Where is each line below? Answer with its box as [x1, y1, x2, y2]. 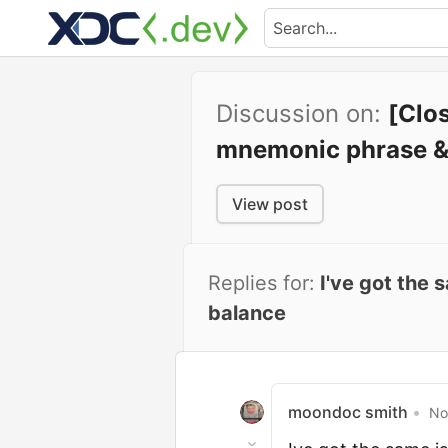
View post [232, 194, 308, 214]
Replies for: [208, 271, 315, 295]
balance [208, 301, 286, 325]
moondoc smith [288, 402, 408, 422]
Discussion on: [216, 99, 388, 128]
